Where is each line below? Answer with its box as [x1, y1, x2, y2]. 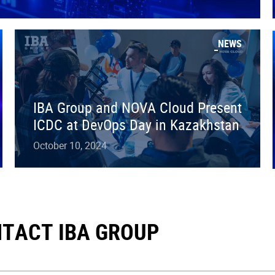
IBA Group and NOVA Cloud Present [33, 97, 242, 117]
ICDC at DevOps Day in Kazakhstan [33, 114, 239, 134]
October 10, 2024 [33, 138, 107, 152]
